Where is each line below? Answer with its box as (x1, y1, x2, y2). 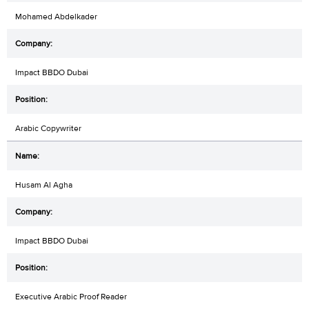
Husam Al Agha (15, 179, 72, 190)
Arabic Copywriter (15, 122, 81, 134)
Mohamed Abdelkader (15, 10, 97, 22)
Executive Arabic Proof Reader (15, 290, 127, 302)
